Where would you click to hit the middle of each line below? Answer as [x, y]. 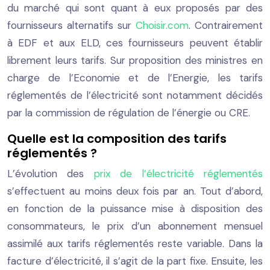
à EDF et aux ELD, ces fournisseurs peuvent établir [135, 42]
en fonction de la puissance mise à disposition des [135, 208]
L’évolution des [51, 173]
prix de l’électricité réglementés [178, 173]
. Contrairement [226, 25]
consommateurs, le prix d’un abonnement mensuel [135, 226]
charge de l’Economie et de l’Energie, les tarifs [135, 77]
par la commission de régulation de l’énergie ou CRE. [129, 112]
